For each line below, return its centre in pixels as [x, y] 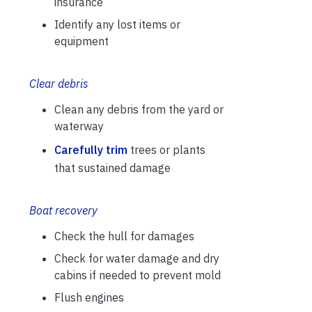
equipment [81, 41]
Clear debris [59, 84]
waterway [79, 126]
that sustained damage [112, 168]
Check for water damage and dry [137, 259]
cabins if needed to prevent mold [138, 275]
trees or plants [168, 150]
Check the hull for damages [124, 236]
